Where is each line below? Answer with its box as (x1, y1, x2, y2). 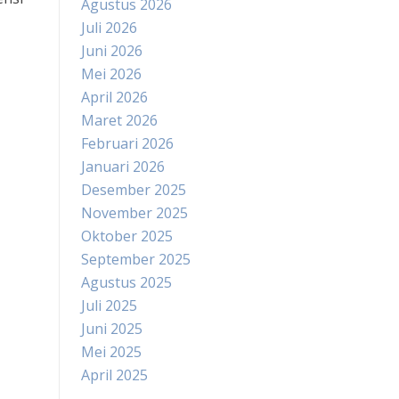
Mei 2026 (81, 64, 142, 84)
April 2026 (81, 87, 148, 107)
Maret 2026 (81, 110, 158, 130)
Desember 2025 (81, 180, 186, 199)
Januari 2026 (81, 157, 165, 176)
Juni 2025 (81, 319, 142, 338)
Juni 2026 (81, 41, 142, 61)
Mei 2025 (81, 342, 142, 362)
